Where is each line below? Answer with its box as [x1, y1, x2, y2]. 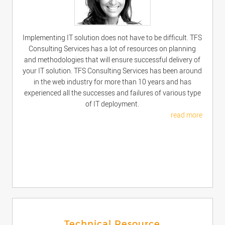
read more [171, 111, 203, 119]
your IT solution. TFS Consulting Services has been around [23, 67, 202, 75]
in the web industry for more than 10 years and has [33, 78, 191, 86]
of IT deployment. [85, 100, 140, 108]
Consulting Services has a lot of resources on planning [29, 45, 196, 53]
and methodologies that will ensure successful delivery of [24, 56, 201, 64]
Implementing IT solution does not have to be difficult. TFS [23, 34, 202, 42]
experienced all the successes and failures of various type [24, 89, 201, 97]
